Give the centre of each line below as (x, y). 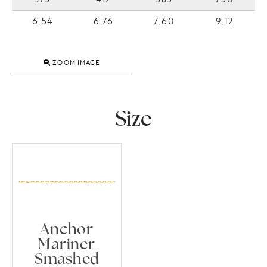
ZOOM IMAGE (75, 62)
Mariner (67, 245)
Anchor (67, 230)
